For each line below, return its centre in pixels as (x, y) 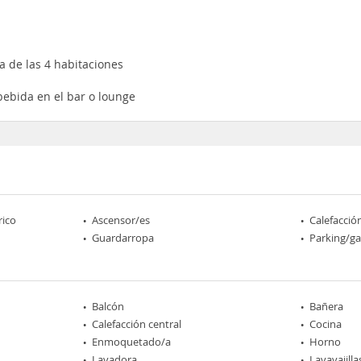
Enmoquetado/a (132, 342)
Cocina (325, 324)
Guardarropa (123, 238)
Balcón (108, 306)
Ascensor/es (121, 220)
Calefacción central (137, 324)
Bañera (326, 306)
